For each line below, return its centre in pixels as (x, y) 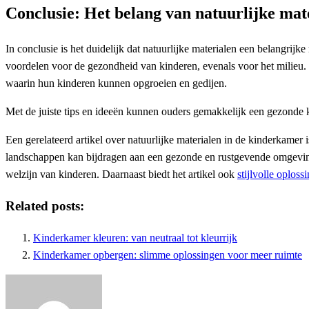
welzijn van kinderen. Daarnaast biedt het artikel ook (121, 175)
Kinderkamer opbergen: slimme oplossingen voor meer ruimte (168, 255)
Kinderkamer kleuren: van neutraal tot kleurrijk (135, 237)
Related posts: (45, 206)
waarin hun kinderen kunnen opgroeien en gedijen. (116, 83)
